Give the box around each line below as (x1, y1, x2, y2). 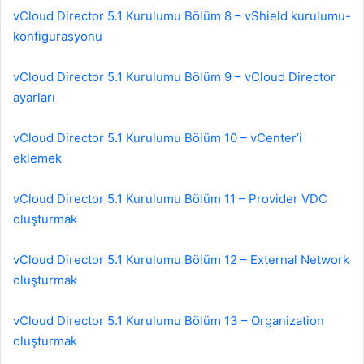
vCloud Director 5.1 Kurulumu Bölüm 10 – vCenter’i (13, 130, 302, 146)
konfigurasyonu (13, 28, 102, 45)
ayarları (13, 89, 55, 106)
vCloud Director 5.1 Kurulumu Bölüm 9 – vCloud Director (13, 69, 336, 85)
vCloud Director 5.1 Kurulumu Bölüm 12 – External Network (13, 252, 349, 268)
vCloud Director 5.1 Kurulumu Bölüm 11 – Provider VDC (13, 191, 327, 207)
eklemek (13, 150, 62, 167)
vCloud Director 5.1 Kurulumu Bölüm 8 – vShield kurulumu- (13, 8, 351, 24)
